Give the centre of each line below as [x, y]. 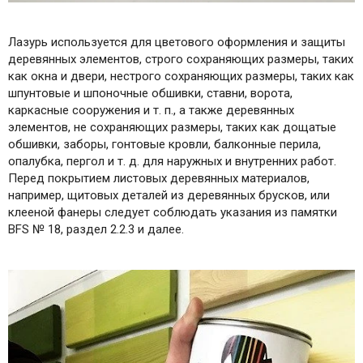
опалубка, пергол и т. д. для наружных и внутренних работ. [172, 161]
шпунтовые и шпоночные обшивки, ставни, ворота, [150, 93]
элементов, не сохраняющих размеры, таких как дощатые [172, 127]
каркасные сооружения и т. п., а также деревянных [151, 110]
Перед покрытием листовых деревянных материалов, [159, 178]
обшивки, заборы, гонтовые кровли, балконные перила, [164, 144]
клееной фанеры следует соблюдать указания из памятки [173, 212]
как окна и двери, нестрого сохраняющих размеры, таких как [181, 76]
